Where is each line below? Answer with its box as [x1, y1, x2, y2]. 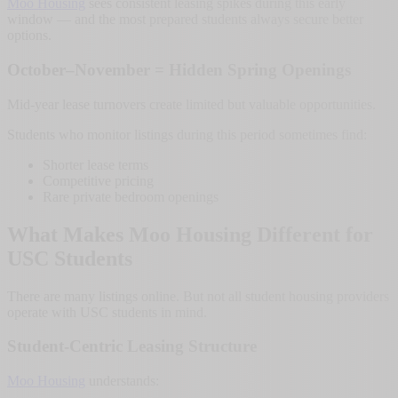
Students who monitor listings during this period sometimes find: [7, 126, 367, 142]
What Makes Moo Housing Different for [7, 222, 373, 246]
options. [7, 28, 52, 44]
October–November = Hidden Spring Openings [7, 60, 351, 80]
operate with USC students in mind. [7, 304, 207, 320]
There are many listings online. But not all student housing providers [7, 288, 389, 304]
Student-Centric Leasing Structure [7, 337, 257, 356]
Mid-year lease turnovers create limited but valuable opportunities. [7, 96, 376, 112]
